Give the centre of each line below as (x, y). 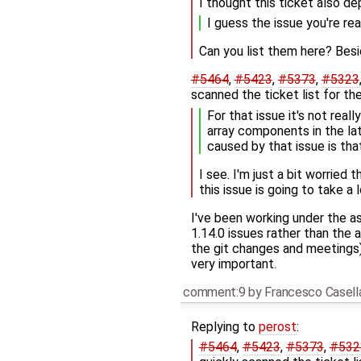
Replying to (224, 326)
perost (277, 326)
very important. (233, 263)
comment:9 (214, 292)
